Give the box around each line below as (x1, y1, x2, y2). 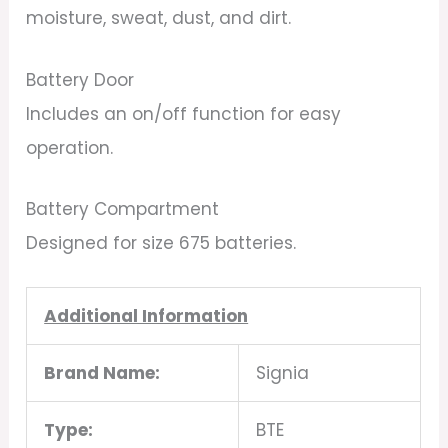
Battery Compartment (26, 196, 220, 221)
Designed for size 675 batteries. (26, 230, 297, 255)
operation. (26, 135, 114, 160)
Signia (256, 360, 310, 385)
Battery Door (26, 67, 135, 92)
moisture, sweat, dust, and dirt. (26, 6, 292, 31)
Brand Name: (44, 360, 161, 385)
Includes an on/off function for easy (26, 101, 342, 126)
